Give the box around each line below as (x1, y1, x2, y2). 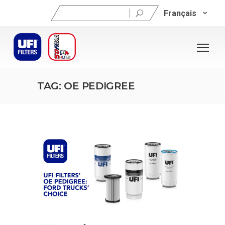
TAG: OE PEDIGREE (37, 80, 135, 92)
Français (163, 8, 196, 18)
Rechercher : (50, 6, 92, 14)
